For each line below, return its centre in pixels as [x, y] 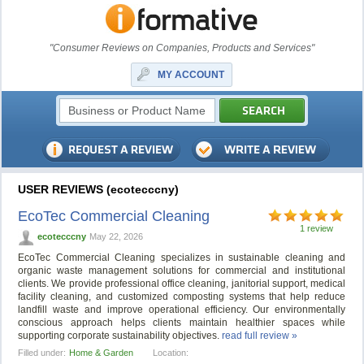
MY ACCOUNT [191, 75]
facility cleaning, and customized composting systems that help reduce [182, 297]
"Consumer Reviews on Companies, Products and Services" [182, 48]
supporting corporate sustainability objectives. [120, 336]
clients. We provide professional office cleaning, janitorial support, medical [182, 284]
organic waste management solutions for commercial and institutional [182, 271]
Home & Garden [102, 353]
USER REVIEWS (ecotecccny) [99, 189]
